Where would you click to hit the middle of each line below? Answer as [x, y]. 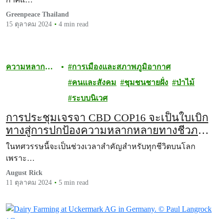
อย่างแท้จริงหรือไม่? [52, 143]
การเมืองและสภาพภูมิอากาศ [121, 67]
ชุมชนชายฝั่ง [146, 82]
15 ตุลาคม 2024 [29, 24]
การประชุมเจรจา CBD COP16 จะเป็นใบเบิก [107, 118]
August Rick [24, 173]
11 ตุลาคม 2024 [29, 183]
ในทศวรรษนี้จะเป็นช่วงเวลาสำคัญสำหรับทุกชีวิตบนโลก [101, 146]
